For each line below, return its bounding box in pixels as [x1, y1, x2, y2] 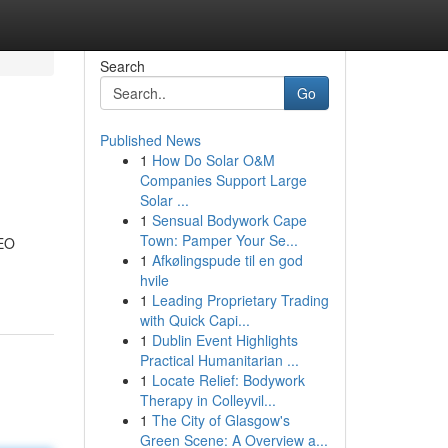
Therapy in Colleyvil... [139, 390, 276, 410]
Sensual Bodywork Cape [151, 210, 307, 230]
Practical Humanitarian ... [139, 350, 299, 370]
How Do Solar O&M [151, 150, 275, 170]
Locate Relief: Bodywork [151, 370, 305, 390]
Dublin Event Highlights [151, 330, 298, 350]
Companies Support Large [139, 170, 307, 190]
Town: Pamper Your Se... [139, 230, 298, 250]
